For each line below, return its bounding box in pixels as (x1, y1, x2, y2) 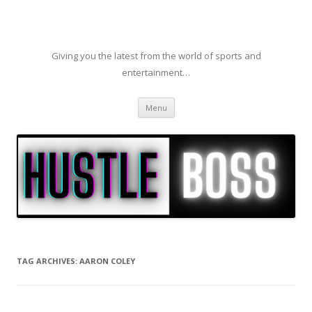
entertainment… (122, 66, 190, 79)
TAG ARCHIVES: (17, 256, 79, 267)
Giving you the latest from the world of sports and (51, 49, 261, 62)
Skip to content (174, 95, 243, 109)
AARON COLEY (79, 256, 135, 267)
